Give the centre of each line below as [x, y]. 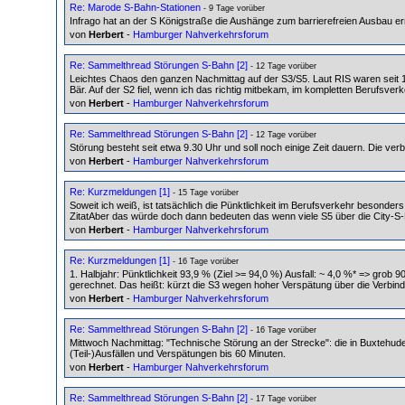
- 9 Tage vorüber [233, 8]
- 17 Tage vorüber [282, 398]
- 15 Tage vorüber [204, 192]
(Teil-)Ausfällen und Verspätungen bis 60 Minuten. [178, 353]
